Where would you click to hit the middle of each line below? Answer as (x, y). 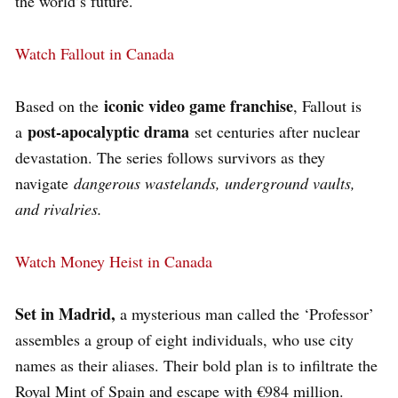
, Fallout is (327, 105)
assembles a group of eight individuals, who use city (184, 339)
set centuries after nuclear (275, 131)
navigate (44, 183)
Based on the (60, 105)
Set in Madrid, (65, 313)
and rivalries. (59, 208)
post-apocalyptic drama (106, 131)
